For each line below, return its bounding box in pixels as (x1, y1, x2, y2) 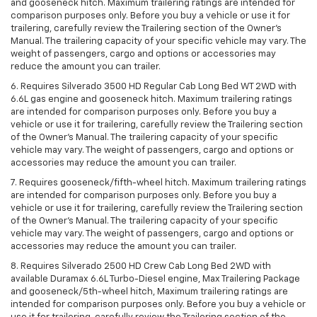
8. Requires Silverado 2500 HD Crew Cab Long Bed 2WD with (11, 262, 271, 272)
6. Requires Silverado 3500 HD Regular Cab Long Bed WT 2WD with (11, 82, 296, 92)
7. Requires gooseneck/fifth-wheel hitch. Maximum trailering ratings (11, 178, 306, 188)
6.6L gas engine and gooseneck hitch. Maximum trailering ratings (11, 95, 292, 105)
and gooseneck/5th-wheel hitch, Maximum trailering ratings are (11, 287, 288, 297)
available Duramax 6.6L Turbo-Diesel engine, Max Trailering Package (11, 275, 300, 284)
